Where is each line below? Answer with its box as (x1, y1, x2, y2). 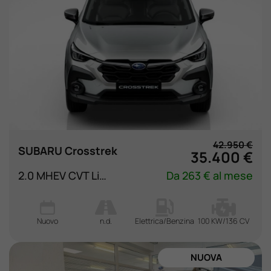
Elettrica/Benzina (135, 215, 195, 226)
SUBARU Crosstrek (18, 143, 117, 158)
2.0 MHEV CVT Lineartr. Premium (99, 168, 106, 183)
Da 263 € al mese (166, 168, 253, 183)
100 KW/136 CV (198, 215, 250, 226)
